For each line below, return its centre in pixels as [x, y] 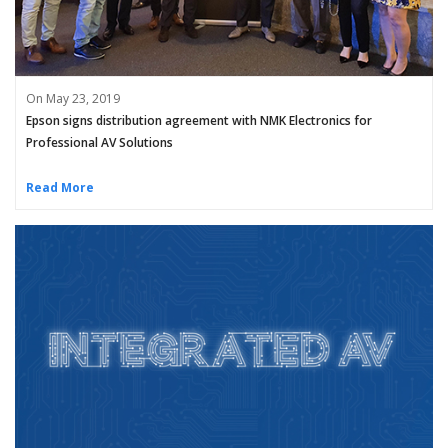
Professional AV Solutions [99, 143]
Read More [60, 188]
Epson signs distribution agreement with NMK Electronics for [199, 121]
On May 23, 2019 [73, 99]
